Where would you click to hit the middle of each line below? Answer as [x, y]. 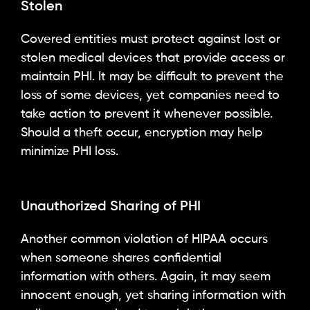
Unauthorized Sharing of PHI [111, 207]
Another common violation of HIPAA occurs [144, 239]
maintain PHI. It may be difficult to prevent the [152, 77]
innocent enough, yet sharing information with [153, 295]
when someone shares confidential [121, 258]
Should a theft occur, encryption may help [142, 133]
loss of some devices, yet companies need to [150, 96]
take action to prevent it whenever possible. [147, 115]
